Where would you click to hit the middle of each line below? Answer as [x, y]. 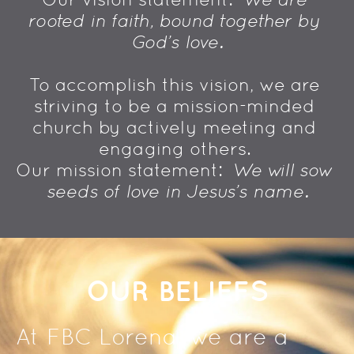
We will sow [284, 170]
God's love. [177, 42]
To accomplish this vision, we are [174, 85]
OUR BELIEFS [177, 291]
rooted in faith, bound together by [174, 21]
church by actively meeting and [174, 128]
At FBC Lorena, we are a [152, 337]
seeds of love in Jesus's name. [177, 192]
